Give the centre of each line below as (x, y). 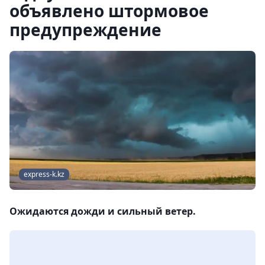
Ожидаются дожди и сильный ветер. (103, 211)
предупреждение (85, 30)
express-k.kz (44, 174)
